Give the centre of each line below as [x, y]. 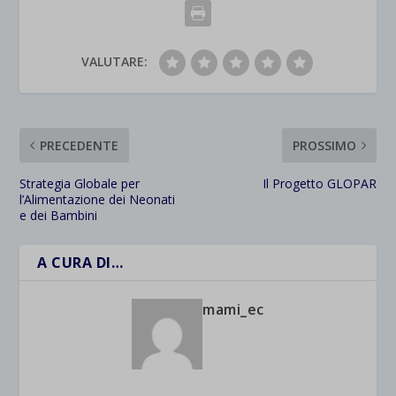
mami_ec [233, 309]
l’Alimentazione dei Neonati [98, 199]
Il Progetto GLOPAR [319, 183]
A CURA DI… [80, 262]
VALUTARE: [114, 61]
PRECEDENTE [80, 145]
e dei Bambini [59, 215]
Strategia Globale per [80, 183]
